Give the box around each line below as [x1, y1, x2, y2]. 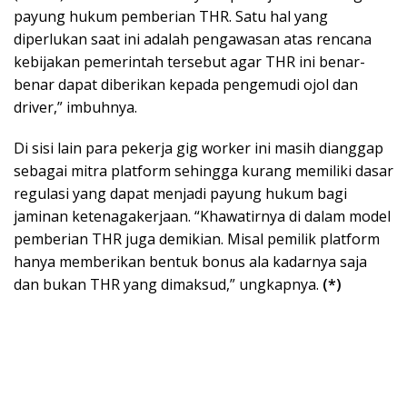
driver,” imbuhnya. [14, 96, 137, 117]
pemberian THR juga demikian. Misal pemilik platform [14, 228, 380, 249]
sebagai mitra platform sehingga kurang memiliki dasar [14, 160, 393, 181]
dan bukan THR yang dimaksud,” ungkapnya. [14, 273, 323, 294]
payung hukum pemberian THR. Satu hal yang [14, 5, 328, 26]
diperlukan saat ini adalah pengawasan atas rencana [14, 28, 372, 49]
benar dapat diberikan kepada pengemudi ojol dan [14, 74, 358, 94]
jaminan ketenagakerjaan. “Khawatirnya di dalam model [14, 205, 391, 226]
